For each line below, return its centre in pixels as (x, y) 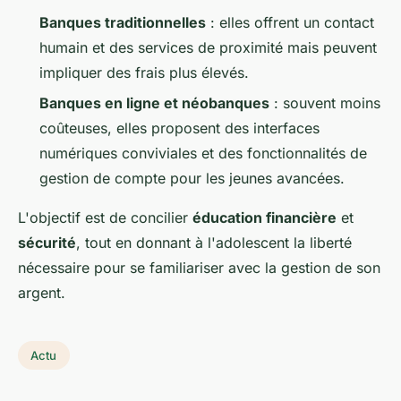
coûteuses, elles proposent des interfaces (179, 128)
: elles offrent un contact (290, 22)
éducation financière (264, 218)
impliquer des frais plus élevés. (144, 72)
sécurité (47, 243)
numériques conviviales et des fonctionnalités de (203, 154)
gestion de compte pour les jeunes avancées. (192, 179)
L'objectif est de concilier (105, 218)
